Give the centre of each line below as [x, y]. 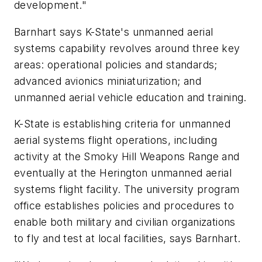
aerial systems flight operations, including [116, 140]
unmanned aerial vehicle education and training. [130, 97]
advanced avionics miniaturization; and [108, 81]
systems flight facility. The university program [127, 189]
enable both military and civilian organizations [125, 222]
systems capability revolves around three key [127, 48]
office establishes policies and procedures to [124, 206]
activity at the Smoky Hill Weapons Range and [127, 157]
